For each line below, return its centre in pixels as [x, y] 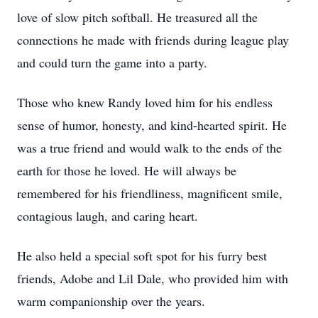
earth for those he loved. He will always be [127, 170]
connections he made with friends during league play [153, 40]
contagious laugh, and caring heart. [108, 216]
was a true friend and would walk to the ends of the [149, 148]
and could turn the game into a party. [112, 62]
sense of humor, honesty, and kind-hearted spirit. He [152, 125]
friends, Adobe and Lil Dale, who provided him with [153, 278]
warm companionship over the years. [111, 301]
